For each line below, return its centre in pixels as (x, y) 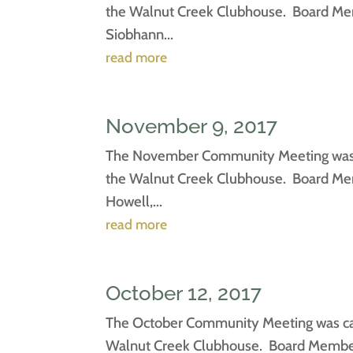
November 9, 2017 (192, 126)
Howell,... (134, 201)
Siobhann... (140, 34)
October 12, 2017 (184, 293)
